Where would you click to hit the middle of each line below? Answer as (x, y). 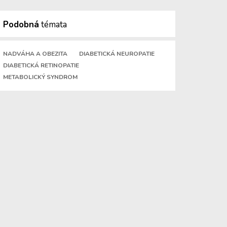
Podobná (21, 25)
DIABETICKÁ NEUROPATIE (117, 54)
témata (53, 25)
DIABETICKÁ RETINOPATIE (41, 65)
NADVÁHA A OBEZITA (35, 54)
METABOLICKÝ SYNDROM (40, 77)
